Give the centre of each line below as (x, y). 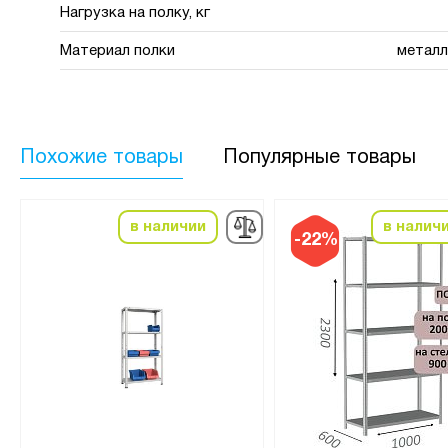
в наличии (167, 226)
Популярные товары (319, 157)
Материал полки (117, 50)
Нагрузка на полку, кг (135, 12)
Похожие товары (101, 157)
